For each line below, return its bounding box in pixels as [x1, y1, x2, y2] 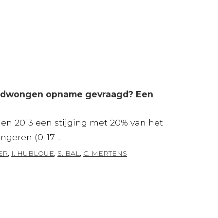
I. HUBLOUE [11, 148, 54, 158]
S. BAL [57, 148, 80, 158]
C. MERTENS [83, 148, 127, 158]
